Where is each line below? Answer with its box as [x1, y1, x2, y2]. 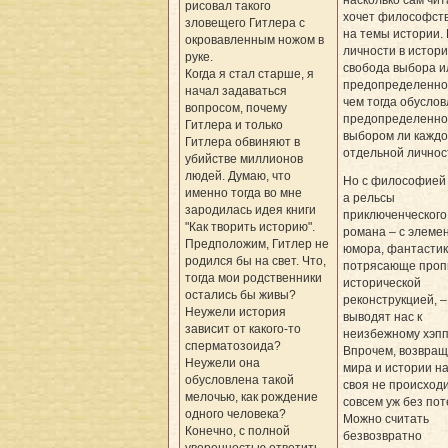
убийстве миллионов [185, 151, 303, 166]
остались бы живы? [185, 287, 296, 302]
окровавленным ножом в [185, 32, 324, 47]
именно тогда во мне [185, 185, 302, 200]
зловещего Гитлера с [185, 15, 305, 30]
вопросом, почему [185, 100, 287, 115]
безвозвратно [342, 428, 422, 443]
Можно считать [342, 411, 429, 426]
